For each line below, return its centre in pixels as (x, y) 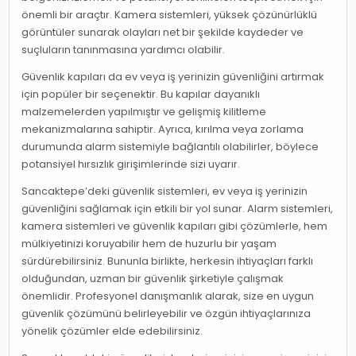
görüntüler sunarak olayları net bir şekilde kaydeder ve (163, 33)
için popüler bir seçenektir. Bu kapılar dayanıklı (141, 95)
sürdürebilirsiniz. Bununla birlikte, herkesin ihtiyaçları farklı (168, 261)
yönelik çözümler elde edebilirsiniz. (112, 331)
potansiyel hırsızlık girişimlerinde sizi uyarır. (131, 164)
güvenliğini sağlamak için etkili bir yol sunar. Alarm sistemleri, (178, 209)
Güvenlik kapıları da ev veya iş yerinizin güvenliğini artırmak (173, 77)
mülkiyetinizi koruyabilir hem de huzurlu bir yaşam (149, 244)
